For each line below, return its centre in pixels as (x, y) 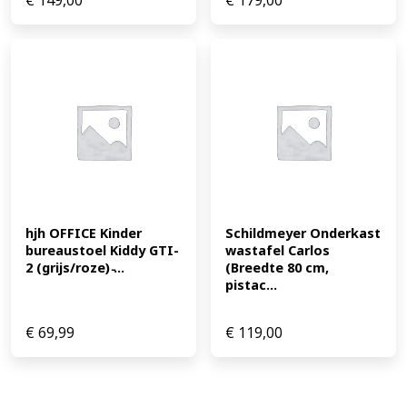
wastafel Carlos (278, 251)
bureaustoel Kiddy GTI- (102, 251)
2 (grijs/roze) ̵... (75, 268)
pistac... (251, 285)
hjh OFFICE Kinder (84, 233)
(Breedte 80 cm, (277, 268)
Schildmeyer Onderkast (303, 233)
